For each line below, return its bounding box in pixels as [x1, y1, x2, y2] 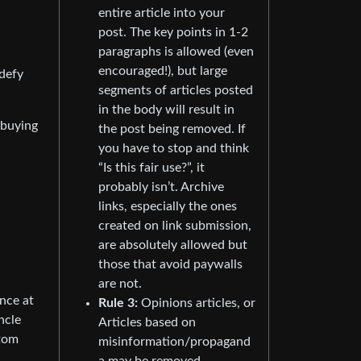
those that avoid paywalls [98, 257, 243, 271]
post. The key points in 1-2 [98, 25, 248, 39]
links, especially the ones [98, 199, 237, 213]
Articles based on [98, 315, 196, 329]
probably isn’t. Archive [98, 180, 224, 193]
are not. [98, 276, 142, 290]
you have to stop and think [98, 141, 249, 155]
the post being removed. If [98, 122, 246, 135]
